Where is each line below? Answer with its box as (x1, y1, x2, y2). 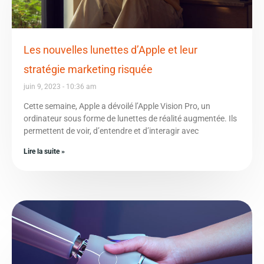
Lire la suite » (24, 147, 65, 156)
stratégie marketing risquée (24, 62, 153, 75)
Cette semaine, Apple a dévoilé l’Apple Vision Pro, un (24, 101, 210, 111)
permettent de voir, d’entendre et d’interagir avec (24, 126, 199, 136)
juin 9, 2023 (24, 82, 62, 91)
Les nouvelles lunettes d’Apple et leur (24, 43, 197, 56)
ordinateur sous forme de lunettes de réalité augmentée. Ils (24, 113, 237, 123)
